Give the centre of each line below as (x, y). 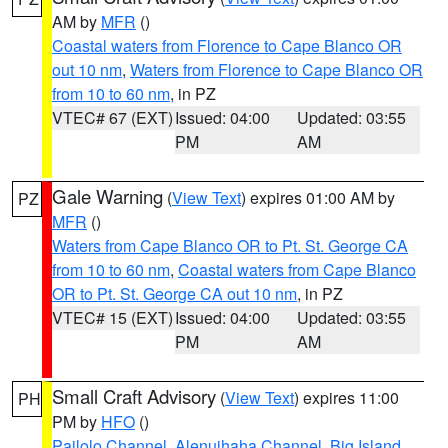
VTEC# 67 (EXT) (112, 117)
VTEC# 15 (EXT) (112, 317)
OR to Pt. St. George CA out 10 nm (174, 293)
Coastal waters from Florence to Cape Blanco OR (227, 45)
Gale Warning (107, 196)
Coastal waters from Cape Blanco (297, 269)
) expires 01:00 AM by (318, 197)
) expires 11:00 (346, 397)
